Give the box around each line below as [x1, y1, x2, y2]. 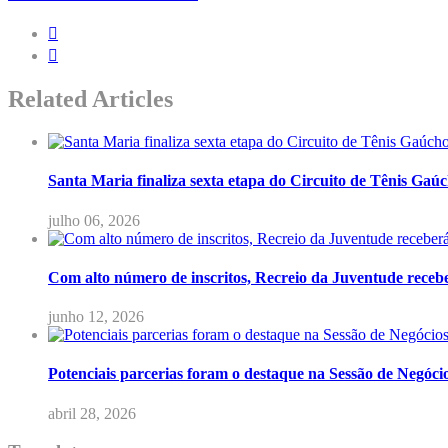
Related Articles [8, 86, 173, 113]
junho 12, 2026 [48, 308, 144, 326]
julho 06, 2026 [48, 211, 140, 229]
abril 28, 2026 [48, 404, 136, 422]
